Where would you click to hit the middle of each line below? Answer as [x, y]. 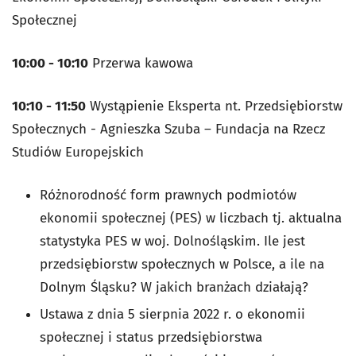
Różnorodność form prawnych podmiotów [168, 195]
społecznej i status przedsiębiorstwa [151, 337]
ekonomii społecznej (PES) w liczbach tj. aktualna [191, 218]
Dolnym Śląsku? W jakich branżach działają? [174, 287]
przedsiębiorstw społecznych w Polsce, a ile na [182, 264]
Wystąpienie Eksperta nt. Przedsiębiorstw [214, 106]
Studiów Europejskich [78, 152]
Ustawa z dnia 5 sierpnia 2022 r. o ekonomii [172, 314]
